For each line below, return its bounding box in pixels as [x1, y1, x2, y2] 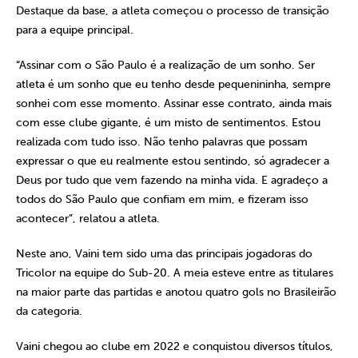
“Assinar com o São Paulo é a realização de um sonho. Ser [16, 58, 315, 72]
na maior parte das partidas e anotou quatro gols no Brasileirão [16, 285, 336, 299]
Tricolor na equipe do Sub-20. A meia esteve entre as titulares [16, 266, 333, 280]
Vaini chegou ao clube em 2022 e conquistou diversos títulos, [16, 340, 333, 353]
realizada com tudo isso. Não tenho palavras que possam [16, 135, 308, 149]
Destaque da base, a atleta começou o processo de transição [16, 4, 329, 18]
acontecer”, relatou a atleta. [16, 212, 160, 225]
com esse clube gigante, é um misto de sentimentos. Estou [16, 116, 320, 129]
